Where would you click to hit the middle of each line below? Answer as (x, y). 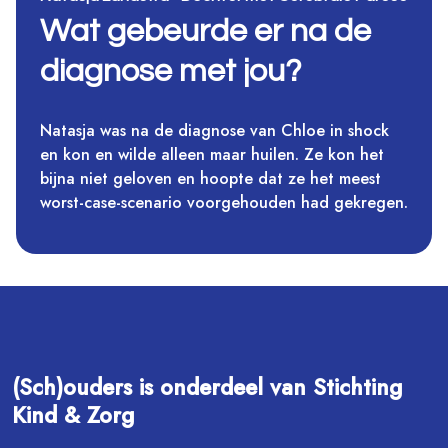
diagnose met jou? (170, 72)
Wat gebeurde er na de (205, 32)
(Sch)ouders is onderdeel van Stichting (207, 387)
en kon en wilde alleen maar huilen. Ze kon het (212, 155)
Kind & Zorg (73, 415)
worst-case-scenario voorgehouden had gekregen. (224, 203)
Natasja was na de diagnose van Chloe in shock (214, 131)
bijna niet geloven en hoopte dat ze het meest (210, 179)
